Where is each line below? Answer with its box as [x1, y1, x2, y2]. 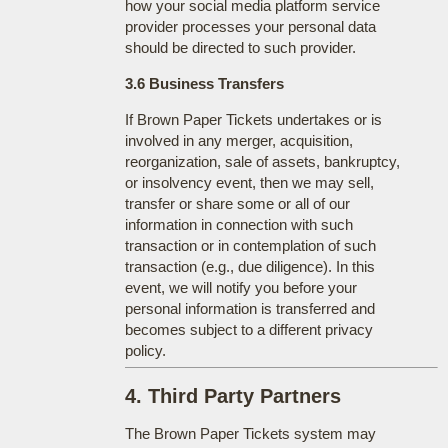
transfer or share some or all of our [124, 194, 350, 212]
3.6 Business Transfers [124, 74, 284, 92]
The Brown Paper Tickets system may [124, 424, 376, 442]
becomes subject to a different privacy [124, 320, 373, 338]
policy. [124, 341, 166, 359]
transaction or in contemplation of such [124, 236, 376, 254]
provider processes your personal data [124, 17, 376, 35]
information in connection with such [124, 215, 353, 233]
